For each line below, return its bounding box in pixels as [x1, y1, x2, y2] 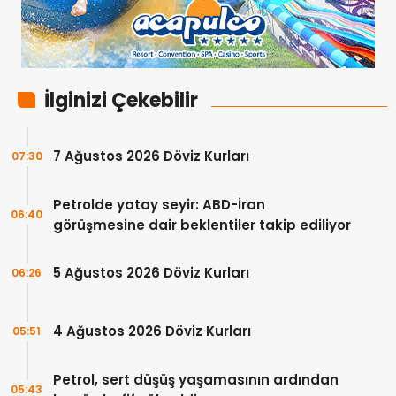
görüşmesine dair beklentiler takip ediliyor [53, 215, 351, 234]
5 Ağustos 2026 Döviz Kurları [53, 263, 249, 283]
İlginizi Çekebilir [44, 86, 198, 114]
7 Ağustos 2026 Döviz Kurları [53, 147, 249, 166]
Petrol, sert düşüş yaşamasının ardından [53, 369, 339, 389]
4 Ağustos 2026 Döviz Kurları [53, 322, 251, 341]
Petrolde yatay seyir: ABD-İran [53, 194, 265, 214]
